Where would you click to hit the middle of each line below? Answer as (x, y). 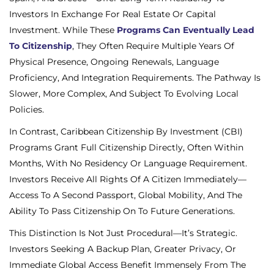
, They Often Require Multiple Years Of (153, 46)
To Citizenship (41, 46)
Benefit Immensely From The (182, 265)
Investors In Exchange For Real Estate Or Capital (113, 14)
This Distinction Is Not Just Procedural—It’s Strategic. (123, 233)
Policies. (27, 109)
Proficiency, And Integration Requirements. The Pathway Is (135, 77)
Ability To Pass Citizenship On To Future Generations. (122, 211)
